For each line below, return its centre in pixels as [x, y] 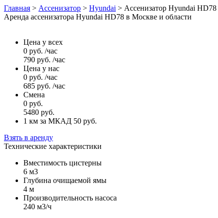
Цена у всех [43, 42]
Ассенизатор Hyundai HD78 [170, 8]
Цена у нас [41, 68]
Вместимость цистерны [63, 163]
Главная [17, 8]
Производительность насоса [70, 198]
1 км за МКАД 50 [53, 121]
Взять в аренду [28, 137]
